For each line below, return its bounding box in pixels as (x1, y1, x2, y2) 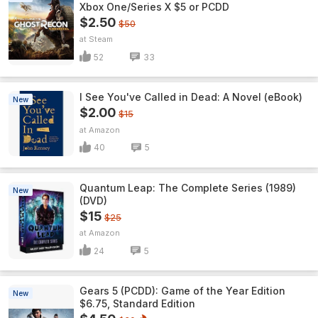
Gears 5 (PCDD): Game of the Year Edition (79, 285, 285, 297)
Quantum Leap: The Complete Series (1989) (79, 182, 296, 194)
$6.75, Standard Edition (79, 297, 195, 309)
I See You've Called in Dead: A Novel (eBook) (79, 91, 302, 104)
